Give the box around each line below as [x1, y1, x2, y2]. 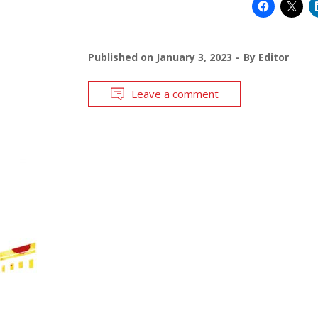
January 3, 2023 [155, 50, 232, 64]
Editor [258, 50, 289, 64]
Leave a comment [131, 86, 219, 101]
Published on [87, 50, 156, 64]
